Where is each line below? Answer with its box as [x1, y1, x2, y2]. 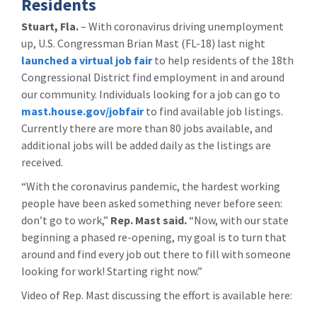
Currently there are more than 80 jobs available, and [21, 121, 272, 135]
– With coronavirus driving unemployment [79, 19, 284, 33]
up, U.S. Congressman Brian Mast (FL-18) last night [21, 36, 265, 50]
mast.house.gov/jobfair [21, 104, 144, 118]
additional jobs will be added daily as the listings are [21, 138, 271, 152]
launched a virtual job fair [21, 53, 152, 67]
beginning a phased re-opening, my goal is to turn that [21, 230, 287, 244]
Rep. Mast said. [110, 213, 187, 227]
